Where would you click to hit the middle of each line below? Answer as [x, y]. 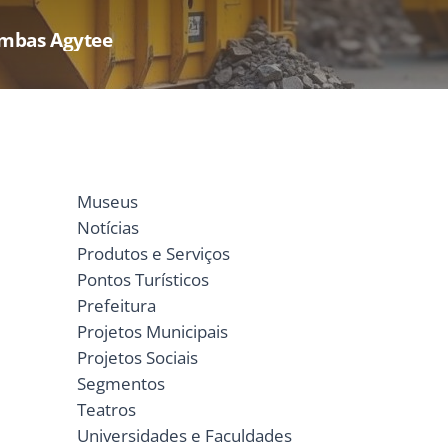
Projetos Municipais [152, 332]
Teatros [106, 410]
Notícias [107, 228]
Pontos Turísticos [142, 280]
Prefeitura [116, 306]
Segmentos [120, 384]
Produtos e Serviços [153, 254]
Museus [107, 202]
